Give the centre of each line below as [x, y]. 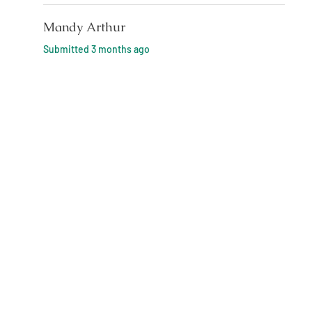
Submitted [67, 49]
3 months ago [120, 49]
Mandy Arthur [84, 26]
